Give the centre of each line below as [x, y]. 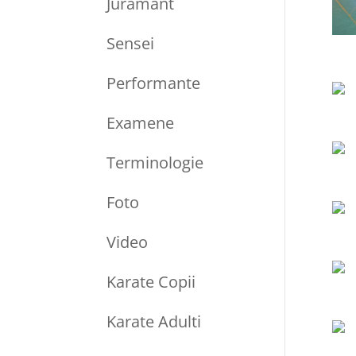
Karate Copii [151, 282]
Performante [154, 83]
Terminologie [155, 163]
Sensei [131, 44]
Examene [141, 123]
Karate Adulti [154, 322]
